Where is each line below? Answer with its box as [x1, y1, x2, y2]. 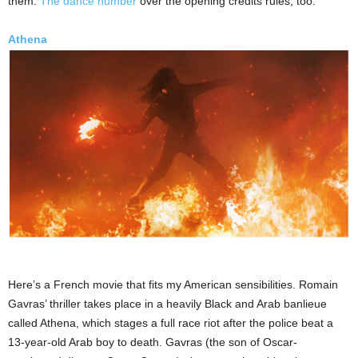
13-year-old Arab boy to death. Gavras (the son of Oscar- [8, 336, 297, 349]
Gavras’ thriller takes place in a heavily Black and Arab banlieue [8, 297, 327, 311]
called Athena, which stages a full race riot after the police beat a [8, 316, 333, 330]
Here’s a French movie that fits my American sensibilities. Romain [8, 278, 338, 292]
